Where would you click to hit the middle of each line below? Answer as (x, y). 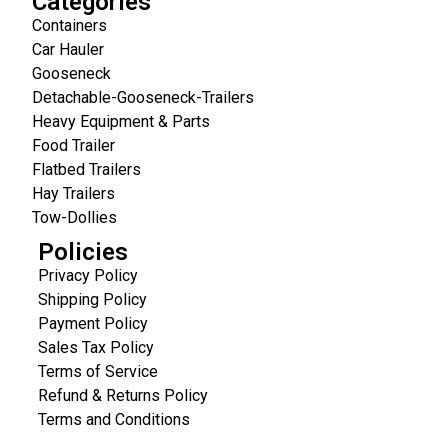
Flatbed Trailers (86, 170)
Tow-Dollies (74, 218)
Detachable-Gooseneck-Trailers (143, 98)
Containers (69, 26)
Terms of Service (98, 372)
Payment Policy (93, 324)
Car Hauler (68, 50)
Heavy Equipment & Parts (121, 122)
